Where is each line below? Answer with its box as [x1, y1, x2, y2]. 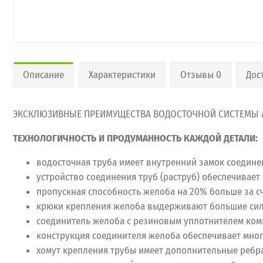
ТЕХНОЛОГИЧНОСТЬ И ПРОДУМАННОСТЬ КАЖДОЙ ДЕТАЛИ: [13, 132, 258, 144]
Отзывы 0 [180, 69, 221, 81]
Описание [23, 69, 64, 81]
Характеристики [89, 69, 156, 81]
